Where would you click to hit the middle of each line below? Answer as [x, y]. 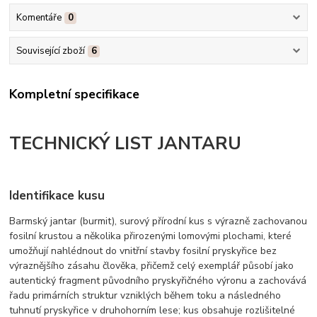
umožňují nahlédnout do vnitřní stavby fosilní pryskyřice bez [143, 250]
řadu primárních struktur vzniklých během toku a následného [145, 295]
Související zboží [50, 51]
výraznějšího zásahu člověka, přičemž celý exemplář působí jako [152, 265]
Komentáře [39, 17]
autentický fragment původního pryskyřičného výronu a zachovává [158, 280]
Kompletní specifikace [75, 94]
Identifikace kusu [57, 195]
